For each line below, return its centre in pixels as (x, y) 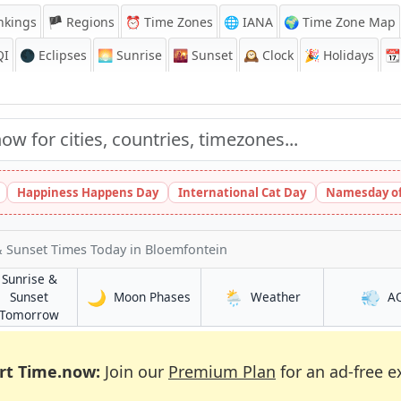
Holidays (347, 55)
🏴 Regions (81, 22)
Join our (134, 371)
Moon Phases (153, 297)
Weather (275, 297)
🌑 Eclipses (53, 55)
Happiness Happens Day (88, 192)
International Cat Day (242, 192)
